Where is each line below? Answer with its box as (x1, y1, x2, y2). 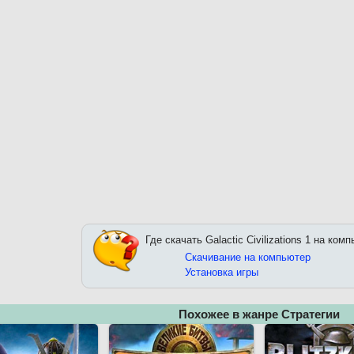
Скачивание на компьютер (185, 251, 311, 264)
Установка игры (185, 266, 258, 279)
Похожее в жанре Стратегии (179, 307, 340, 322)
